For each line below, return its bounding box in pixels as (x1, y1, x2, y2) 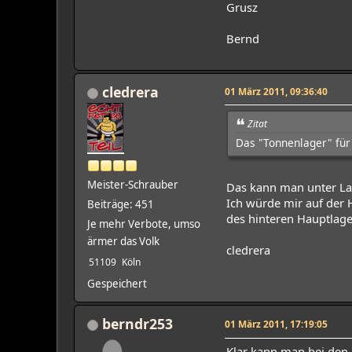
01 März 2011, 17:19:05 (225, 317, 328, 330)
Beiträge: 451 (87, 196, 154, 211)
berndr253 (102, 313, 173, 333)
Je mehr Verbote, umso (87, 216, 200, 231)
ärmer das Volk (87, 233, 159, 248)
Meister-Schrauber (87, 177, 178, 192)
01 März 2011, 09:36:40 (225, 84, 328, 97)
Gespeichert (87, 276, 147, 291)
